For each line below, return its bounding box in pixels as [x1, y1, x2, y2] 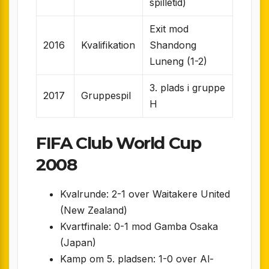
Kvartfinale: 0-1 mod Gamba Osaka [60, 220, 218, 232]
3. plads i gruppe [150, 81, 226, 94]
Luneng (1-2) [150, 55, 208, 67]
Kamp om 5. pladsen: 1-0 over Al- [60, 252, 214, 265]
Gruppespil [81, 89, 131, 101]
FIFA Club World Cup [36, 132, 201, 153]
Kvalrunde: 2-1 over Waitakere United [60, 187, 230, 200]
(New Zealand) [60, 204, 127, 216]
